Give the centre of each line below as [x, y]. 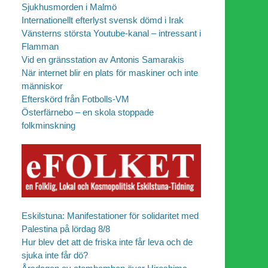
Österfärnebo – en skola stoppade [88, 112]
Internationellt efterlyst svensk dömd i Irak [103, 20]
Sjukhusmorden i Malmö [69, 7]
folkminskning [48, 125]
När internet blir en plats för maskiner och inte [110, 72]
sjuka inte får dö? [55, 255]
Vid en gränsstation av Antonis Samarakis [103, 59]
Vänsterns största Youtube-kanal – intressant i [111, 33]
